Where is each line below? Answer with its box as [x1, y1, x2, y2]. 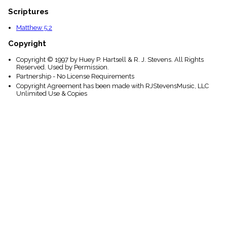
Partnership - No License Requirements [16, 72, 134, 81]
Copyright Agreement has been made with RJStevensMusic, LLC [16, 82, 209, 90]
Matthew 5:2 [16, 24, 52, 32]
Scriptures [8, 7, 49, 17]
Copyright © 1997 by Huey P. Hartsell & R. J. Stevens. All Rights [16, 56, 204, 64]
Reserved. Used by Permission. [16, 63, 109, 71]
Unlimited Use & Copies [16, 89, 87, 97]
